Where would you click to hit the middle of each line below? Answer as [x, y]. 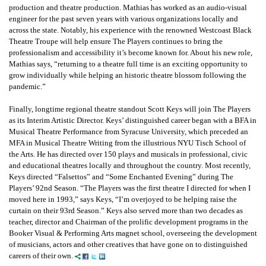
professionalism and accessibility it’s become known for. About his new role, [131, 53]
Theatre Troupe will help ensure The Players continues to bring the [116, 42]
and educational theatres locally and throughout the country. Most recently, [130, 166]
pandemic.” [27, 87]
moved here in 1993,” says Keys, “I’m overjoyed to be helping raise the [123, 199]
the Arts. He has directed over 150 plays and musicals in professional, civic [128, 154]
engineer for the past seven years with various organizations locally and [123, 19]
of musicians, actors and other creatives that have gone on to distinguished [128, 245]
